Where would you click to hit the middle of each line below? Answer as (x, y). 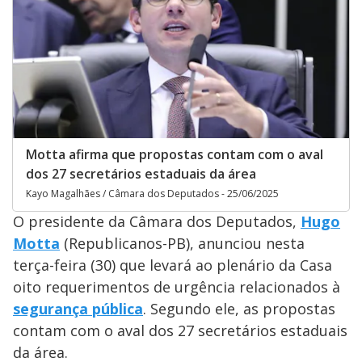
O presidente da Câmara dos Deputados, (157, 221)
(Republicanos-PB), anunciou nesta (182, 243)
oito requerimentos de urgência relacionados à (177, 286)
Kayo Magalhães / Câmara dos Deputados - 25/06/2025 (152, 193)
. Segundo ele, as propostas (239, 308)
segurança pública (78, 308)
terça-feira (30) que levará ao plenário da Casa (173, 265)
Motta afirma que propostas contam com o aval (175, 154)
